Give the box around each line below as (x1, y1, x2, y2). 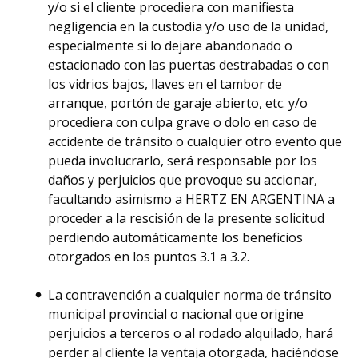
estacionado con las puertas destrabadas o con (48, 56, 329, 74)
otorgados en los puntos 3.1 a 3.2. (48, 248, 249, 265)
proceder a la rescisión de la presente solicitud (48, 209, 324, 227)
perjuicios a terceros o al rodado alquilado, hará (48, 324, 333, 342)
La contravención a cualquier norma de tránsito (48, 286, 332, 304)
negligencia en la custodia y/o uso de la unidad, (48, 18, 328, 35)
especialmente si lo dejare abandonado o (48, 37, 292, 54)
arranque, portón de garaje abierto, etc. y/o (48, 94, 308, 112)
